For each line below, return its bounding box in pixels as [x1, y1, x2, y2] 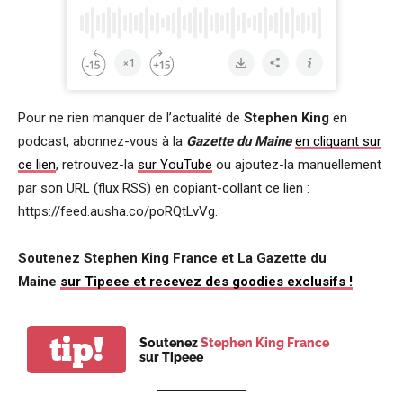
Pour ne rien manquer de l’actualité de [18, 110, 244, 126]
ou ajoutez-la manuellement [212, 157, 381, 173]
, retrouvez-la [56, 157, 138, 173]
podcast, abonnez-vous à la [18, 133, 186, 149]
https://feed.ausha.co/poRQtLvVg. [18, 203, 218, 219]
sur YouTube [138, 157, 212, 173]
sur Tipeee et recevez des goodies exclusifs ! [60, 273, 353, 290]
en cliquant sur [295, 133, 381, 149]
